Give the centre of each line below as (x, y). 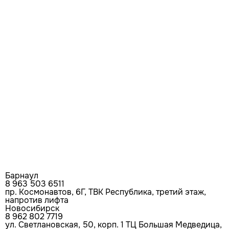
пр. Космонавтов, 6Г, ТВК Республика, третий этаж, (106, 192)
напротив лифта (37, 200)
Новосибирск (32, 208)
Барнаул (22, 175)
